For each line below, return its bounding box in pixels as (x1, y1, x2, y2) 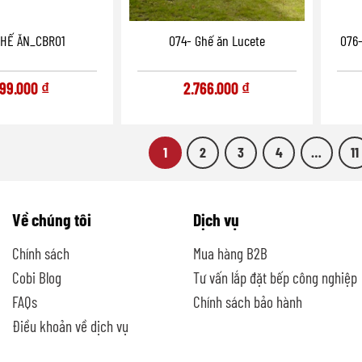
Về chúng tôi (12, 208, 91, 230)
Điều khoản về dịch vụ (12, 316, 128, 335)
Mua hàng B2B (193, 243, 267, 263)
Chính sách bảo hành (193, 292, 302, 311)
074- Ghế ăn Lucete (168, 32, 265, 50)
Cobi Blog (12, 267, 61, 287)
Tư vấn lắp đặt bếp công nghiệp (193, 267, 357, 287)
